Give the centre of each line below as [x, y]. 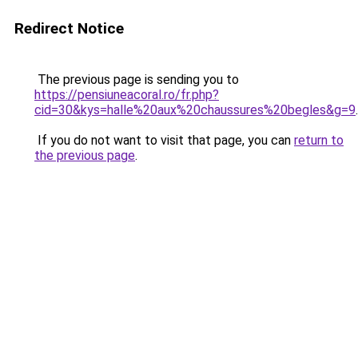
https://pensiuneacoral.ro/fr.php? [127, 95]
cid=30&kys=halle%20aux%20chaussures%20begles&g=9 [195, 110]
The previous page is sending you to [137, 80]
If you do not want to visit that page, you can [164, 140]
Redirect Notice [69, 28]
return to [319, 140]
